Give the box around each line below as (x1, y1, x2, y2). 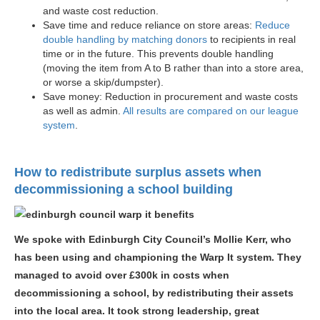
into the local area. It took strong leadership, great (14, 305, 259, 316)
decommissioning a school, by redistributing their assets (14, 287, 294, 299)
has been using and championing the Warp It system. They (14, 251, 301, 263)
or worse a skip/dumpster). (43, 76, 164, 88)
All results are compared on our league (123, 105, 299, 116)
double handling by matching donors (43, 34, 207, 45)
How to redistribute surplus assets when (14, 165, 261, 179)
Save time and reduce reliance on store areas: (43, 19, 255, 31)
